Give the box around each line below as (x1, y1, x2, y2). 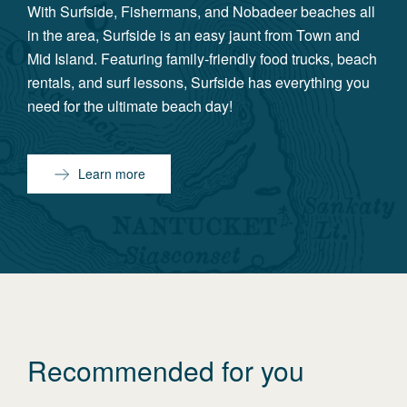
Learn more (78, 164, 145, 183)
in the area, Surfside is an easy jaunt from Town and (27, 25, 360, 45)
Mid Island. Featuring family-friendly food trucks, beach (27, 48, 377, 69)
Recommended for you (27, 351, 304, 390)
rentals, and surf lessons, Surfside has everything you (27, 72, 370, 93)
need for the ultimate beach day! (27, 95, 233, 116)
